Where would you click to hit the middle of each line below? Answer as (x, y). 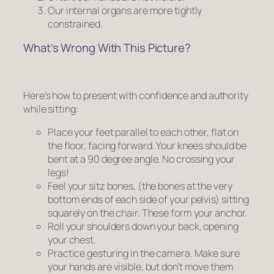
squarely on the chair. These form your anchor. (148, 213)
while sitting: (51, 109)
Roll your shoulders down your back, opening (143, 226)
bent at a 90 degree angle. (105, 159)
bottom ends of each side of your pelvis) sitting (149, 199)
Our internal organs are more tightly (125, 10)
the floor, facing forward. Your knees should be (147, 146)
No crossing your (198, 159)
